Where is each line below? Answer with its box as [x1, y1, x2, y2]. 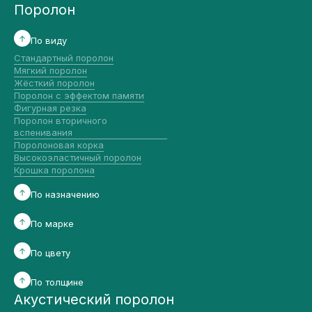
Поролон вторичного [14, 115, 107, 126]
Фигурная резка [14, 102, 86, 114]
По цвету [31, 247, 70, 258]
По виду [31, 35, 67, 46]
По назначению [31, 189, 100, 200]
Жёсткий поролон [14, 77, 95, 88]
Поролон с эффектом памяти [14, 90, 144, 101]
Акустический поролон [14, 291, 174, 308]
